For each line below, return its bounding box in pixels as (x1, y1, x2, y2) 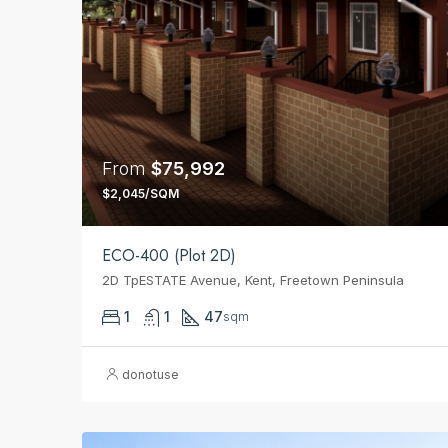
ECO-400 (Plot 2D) (102, 243, 236, 267)
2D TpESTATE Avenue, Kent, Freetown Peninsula (102, 271, 404, 288)
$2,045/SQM (102, 185, 179, 201)
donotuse (122, 366, 179, 382)
